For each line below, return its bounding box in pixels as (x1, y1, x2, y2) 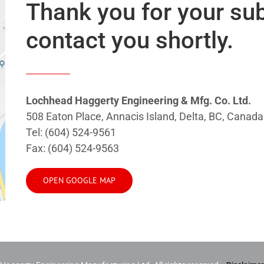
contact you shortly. (26, 27, 234, 54)
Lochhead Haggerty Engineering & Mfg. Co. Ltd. (26, 94, 252, 107)
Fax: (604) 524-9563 (26, 142, 120, 154)
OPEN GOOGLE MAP (43, 175, 116, 186)
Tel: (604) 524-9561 (26, 126, 117, 138)
